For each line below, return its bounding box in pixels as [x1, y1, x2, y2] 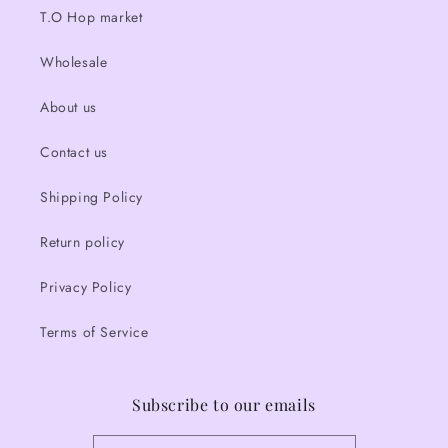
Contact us [40, 142, 108, 163]
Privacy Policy [40, 277, 132, 298]
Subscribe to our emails [132, 394, 316, 416]
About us [40, 97, 97, 118]
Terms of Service [40, 322, 149, 343]
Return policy [40, 232, 125, 253]
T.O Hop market [40, 7, 143, 28]
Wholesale [40, 52, 108, 73]
